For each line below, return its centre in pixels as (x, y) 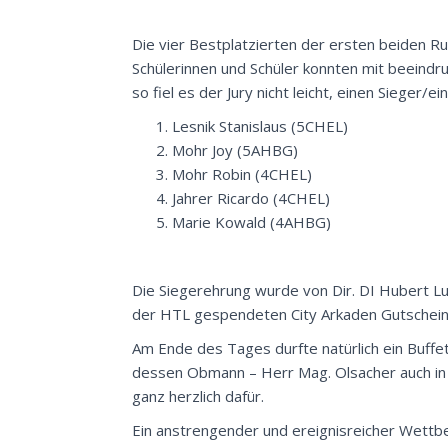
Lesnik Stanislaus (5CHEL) (260, 126)
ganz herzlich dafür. (198, 396)
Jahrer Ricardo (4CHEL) (251, 198)
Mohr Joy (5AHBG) (235, 150)
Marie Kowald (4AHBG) (251, 222)
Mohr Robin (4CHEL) (242, 174)
